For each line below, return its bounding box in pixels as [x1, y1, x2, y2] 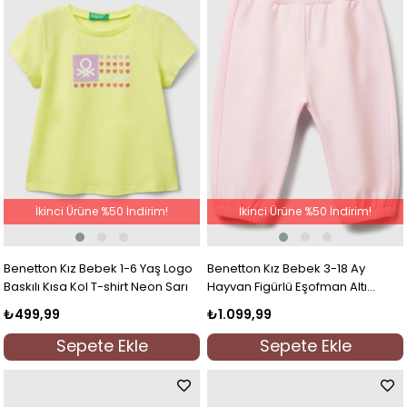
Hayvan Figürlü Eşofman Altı [207, 277, 368, 295]
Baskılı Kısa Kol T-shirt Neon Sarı [4, 277, 189, 295]
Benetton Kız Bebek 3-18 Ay [207, 259, 366, 277]
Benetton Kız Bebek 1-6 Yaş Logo [4, 259, 194, 277]
